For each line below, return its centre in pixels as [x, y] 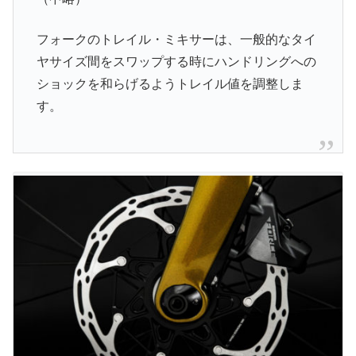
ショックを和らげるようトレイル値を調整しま [170, 83]
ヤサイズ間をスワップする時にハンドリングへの [176, 61]
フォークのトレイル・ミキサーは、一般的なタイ [176, 39]
